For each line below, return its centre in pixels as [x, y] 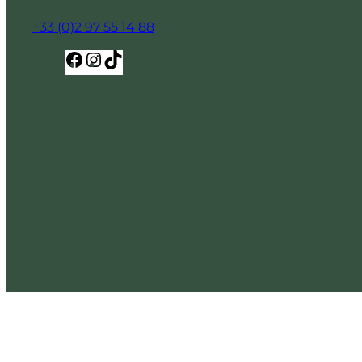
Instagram [136, 59]
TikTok [143, 59]
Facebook [115, 59]
